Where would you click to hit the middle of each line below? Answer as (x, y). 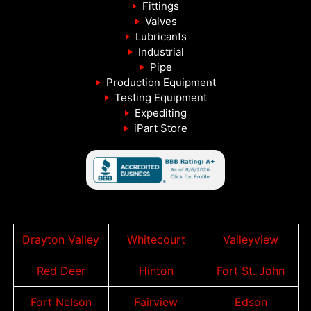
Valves (161, 21)
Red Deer (61, 271)
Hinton (156, 271)
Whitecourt (156, 240)
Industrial (161, 51)
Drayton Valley (61, 240)
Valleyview (251, 240)
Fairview (156, 302)
